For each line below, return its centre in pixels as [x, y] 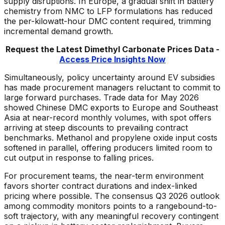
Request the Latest [45, 49]
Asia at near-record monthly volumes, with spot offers [108, 118]
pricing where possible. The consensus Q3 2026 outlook [112, 196]
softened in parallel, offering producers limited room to [108, 148]
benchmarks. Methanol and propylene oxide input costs [111, 138]
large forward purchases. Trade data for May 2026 [101, 98]
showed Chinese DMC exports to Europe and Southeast [111, 108]
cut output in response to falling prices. [79, 158]
